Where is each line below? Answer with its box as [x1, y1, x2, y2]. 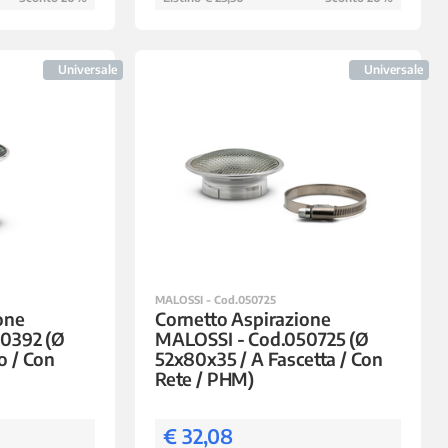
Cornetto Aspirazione [154, 307, 331, 331]
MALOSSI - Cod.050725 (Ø [154, 327, 369, 351]
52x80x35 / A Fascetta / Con [154, 347, 384, 371]
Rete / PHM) [154, 367, 254, 391]
